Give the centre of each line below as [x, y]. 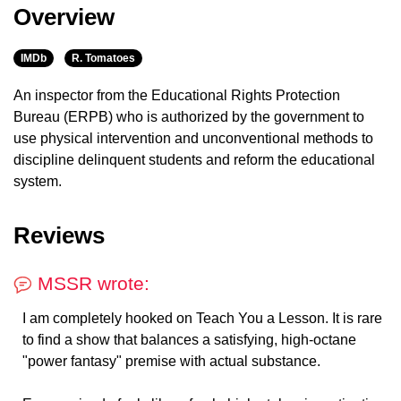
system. [38, 182]
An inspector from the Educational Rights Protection [177, 96]
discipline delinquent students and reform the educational [194, 160]
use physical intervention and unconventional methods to [193, 139]
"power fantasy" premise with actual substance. [171, 362]
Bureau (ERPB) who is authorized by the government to [189, 117]
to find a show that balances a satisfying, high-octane [189, 340]
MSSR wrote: [91, 284]
